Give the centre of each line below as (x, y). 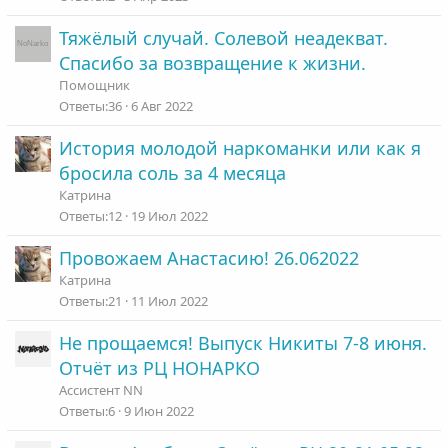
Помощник (94, 85)
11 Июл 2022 (169, 301)
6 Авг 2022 (161, 106)
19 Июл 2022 (169, 216)
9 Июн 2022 (158, 411)
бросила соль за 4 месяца (172, 173)
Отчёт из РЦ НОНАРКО (159, 368)
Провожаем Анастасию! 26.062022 (208, 258)
